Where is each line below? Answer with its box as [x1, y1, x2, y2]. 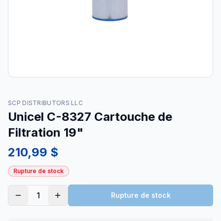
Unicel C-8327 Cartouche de [8, 110, 172, 124]
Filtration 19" [8, 125, 83, 140]
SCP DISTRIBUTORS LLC [8, 99, 83, 107]
